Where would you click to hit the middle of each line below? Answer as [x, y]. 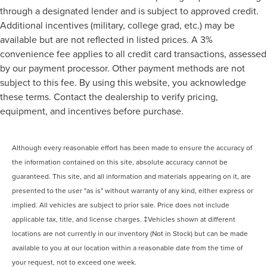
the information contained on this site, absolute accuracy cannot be [120, 162]
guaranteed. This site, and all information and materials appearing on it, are [132, 176]
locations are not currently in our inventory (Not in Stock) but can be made [130, 234]
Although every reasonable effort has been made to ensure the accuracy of [132, 148]
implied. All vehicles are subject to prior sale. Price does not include [121, 205]
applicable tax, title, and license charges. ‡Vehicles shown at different [124, 219]
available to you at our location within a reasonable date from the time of [128, 248]
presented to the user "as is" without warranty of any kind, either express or [133, 191]
